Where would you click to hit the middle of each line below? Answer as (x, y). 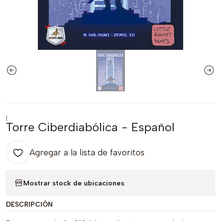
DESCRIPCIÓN (29, 204)
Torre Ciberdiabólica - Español (90, 127)
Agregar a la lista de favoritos (87, 152)
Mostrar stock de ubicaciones (74, 183)
